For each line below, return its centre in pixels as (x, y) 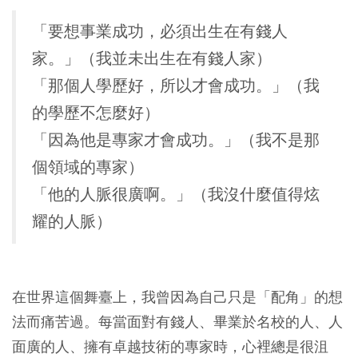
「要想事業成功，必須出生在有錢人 (160, 32)
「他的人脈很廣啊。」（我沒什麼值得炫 (176, 195)
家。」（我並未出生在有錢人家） (152, 59)
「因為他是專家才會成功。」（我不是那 (176, 141)
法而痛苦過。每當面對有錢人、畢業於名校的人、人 (177, 322)
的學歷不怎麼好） (96, 113)
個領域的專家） (88, 168)
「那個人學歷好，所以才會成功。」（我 (176, 86)
